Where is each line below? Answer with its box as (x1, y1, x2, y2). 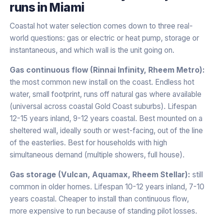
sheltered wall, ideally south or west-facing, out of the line (10, 125, 203, 135)
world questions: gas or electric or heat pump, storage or (10, 33, 199, 43)
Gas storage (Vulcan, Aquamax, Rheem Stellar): (10, 170, 190, 179)
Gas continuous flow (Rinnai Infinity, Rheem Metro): (10, 65, 205, 75)
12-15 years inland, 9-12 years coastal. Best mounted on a (10, 113, 202, 123)
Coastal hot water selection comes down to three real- (10, 21, 193, 31)
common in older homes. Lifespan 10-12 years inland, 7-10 (10, 182, 204, 191)
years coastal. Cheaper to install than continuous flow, (10, 194, 189, 203)
